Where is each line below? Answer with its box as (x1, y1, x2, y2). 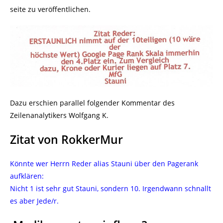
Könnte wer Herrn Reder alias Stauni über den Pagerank (10, 159, 198, 169)
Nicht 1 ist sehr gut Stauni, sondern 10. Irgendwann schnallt (10, 184, 211, 194)
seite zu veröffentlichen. (10, 4, 91, 14)
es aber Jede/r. (10, 196, 59, 206)
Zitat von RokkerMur (10, 131, 123, 148)
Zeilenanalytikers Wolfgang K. (10, 111, 109, 120)
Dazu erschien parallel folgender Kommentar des (10, 98, 175, 108)
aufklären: (10, 171, 44, 181)
